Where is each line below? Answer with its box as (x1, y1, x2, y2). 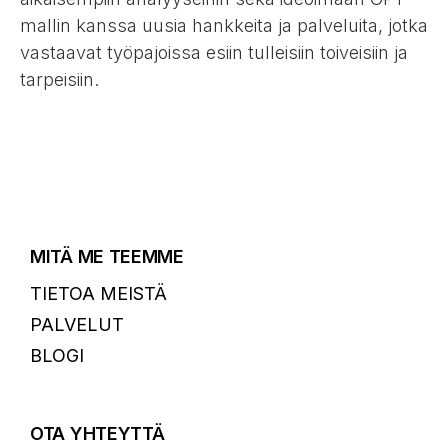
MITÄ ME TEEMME (30, 245, 184, 267)
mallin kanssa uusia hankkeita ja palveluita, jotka (20, 14, 428, 36)
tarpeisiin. (20, 68, 99, 90)
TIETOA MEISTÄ (30, 282, 167, 304)
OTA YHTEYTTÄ (30, 422, 165, 444)
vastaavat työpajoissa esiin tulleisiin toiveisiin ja (20, 41, 408, 63)
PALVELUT (30, 313, 124, 335)
